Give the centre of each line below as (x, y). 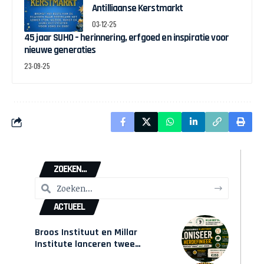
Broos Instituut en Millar (86, 233)
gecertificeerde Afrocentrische (100, 256)
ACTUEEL (69, 207)
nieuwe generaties (60, 50)
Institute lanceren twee (85, 245)
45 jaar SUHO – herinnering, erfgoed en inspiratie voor (127, 38)
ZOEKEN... (70, 169)
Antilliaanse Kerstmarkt (138, 9)
